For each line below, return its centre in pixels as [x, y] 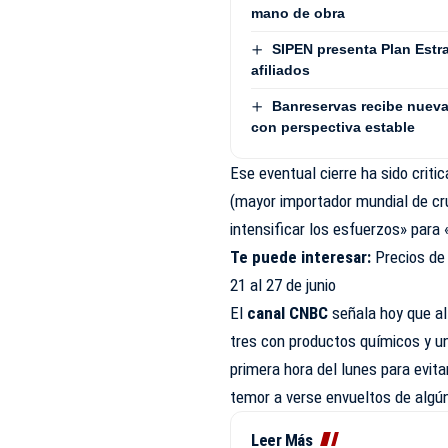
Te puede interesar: [301, 257]
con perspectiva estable [333, 127]
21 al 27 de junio [283, 285]
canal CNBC [288, 313]
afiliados [281, 70]
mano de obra [298, 12]
